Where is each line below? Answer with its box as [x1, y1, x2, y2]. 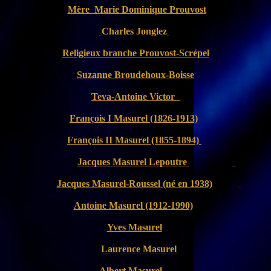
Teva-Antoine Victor [91, 91, 175, 102]
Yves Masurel [106, 222, 162, 232]
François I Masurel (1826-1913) [70, 113, 198, 123]
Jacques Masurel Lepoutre [77, 157, 187, 167]
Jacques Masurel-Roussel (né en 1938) [56, 178, 212, 189]
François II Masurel [67, 135, 151, 145]
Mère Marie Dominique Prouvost [67, 4, 206, 15]
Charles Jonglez [102, 26, 167, 36]
